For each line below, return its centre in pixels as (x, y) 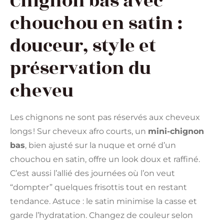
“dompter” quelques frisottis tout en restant (98, 187)
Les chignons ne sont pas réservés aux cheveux (105, 117)
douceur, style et (83, 46)
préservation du (80, 68)
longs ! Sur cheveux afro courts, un (79, 131)
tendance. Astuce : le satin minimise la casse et (103, 201)
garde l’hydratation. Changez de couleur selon (101, 215)
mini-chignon (176, 131)
